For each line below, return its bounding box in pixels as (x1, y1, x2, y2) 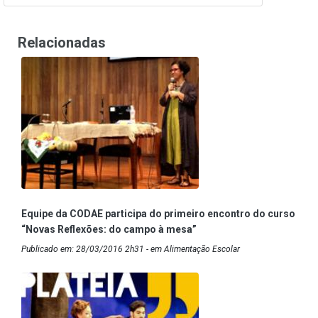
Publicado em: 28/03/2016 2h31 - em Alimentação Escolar (21, 244, 240, 255)
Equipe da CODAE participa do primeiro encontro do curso (21, 208, 295, 220)
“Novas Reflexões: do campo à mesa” (21, 224, 197, 236)
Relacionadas (18, 34, 106, 52)
